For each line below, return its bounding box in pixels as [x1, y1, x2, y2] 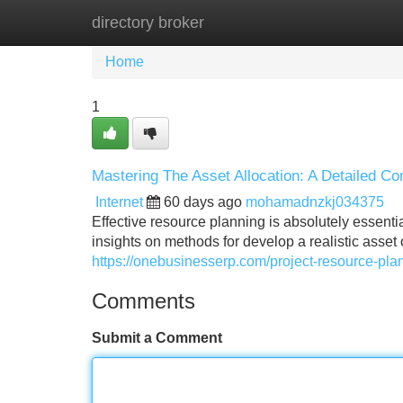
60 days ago [164, 194, 242, 210]
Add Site [323, 14, 378, 30]
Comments [92, 289, 195, 313]
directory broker [92, 13, 204, 31]
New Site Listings [184, 14, 296, 30]
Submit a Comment [92, 330, 222, 345]
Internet [95, 194, 143, 210]
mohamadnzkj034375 [246, 194, 384, 210]
